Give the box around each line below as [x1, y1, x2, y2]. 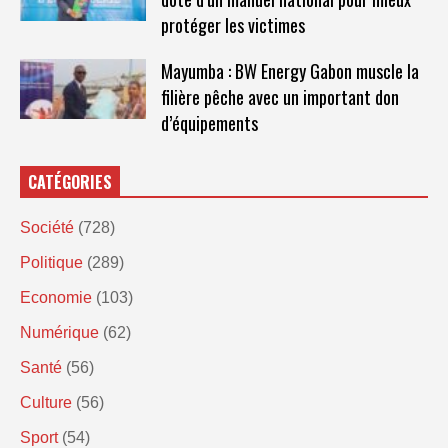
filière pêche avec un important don [160, 83, 399, 110]
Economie [20, 288, 92, 306]
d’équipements [160, 109, 258, 136]
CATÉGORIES [28, 169, 112, 194]
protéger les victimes [160, 11, 305, 38]
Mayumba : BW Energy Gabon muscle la [160, 57, 419, 84]
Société [20, 218, 74, 236]
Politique [20, 253, 83, 271]
